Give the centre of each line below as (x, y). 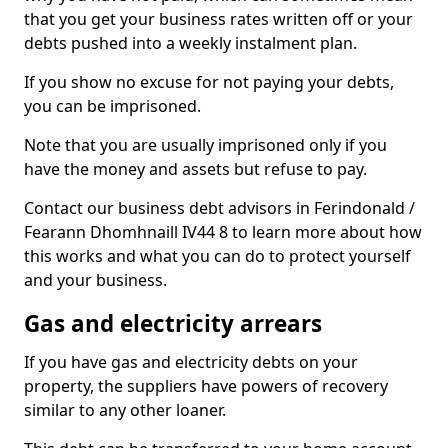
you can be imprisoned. (112, 106)
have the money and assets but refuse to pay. (195, 169)
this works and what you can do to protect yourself (217, 256)
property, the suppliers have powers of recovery (206, 386)
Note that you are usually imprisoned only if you (205, 145)
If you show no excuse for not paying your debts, (209, 82)
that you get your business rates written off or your (218, 19)
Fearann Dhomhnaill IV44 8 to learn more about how (223, 232)
